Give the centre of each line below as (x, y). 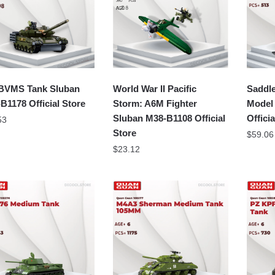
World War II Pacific (155, 88)
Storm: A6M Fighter (155, 103)
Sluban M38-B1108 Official (169, 118)
